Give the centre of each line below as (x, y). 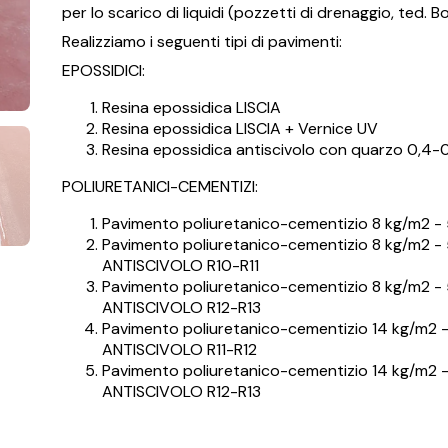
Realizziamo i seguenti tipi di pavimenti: (201, 41)
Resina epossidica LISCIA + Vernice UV (239, 128)
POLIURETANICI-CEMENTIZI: (159, 186)
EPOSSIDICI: (103, 70)
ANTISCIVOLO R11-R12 (179, 349)
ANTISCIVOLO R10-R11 (180, 265)
